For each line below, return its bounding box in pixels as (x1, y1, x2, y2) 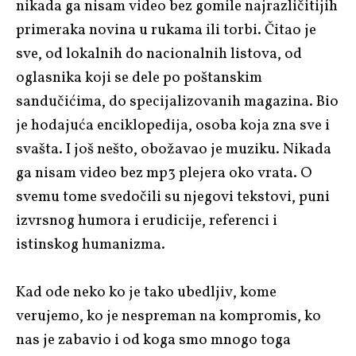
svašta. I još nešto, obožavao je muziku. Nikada (16, 138, 331, 160)
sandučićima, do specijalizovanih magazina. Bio (16, 91, 339, 112)
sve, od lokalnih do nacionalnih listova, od (16, 43, 302, 64)
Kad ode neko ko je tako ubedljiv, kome (16, 281, 277, 303)
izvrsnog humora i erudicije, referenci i (16, 210, 277, 231)
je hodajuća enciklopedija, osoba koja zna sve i (16, 114, 330, 136)
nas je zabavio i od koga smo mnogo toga (16, 329, 291, 350)
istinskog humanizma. (16, 234, 165, 255)
